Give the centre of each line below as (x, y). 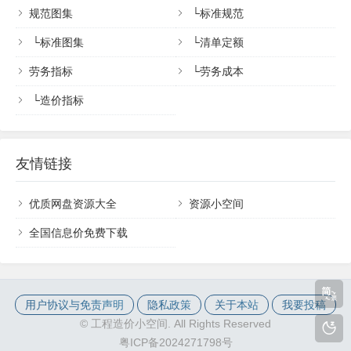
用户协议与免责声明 (74, 305)
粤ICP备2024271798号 (175, 342)
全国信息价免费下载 (78, 233)
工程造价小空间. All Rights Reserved (181, 324)
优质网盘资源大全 (73, 204)
